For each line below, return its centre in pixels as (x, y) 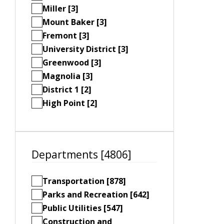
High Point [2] (70, 103)
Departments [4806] (81, 155)
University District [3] (85, 49)
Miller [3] (60, 9)
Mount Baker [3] (75, 22)
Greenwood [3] (72, 63)
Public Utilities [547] (83, 208)
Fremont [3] (66, 36)
